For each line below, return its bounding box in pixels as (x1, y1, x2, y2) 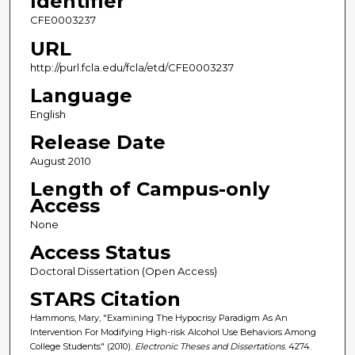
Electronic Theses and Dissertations (134, 340, 284, 352)
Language (29, 83, 132, 107)
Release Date (29, 130, 166, 154)
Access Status (29, 240, 170, 264)
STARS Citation (29, 287, 181, 311)
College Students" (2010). (29, 340, 135, 352)
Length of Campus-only (29, 177, 269, 200)
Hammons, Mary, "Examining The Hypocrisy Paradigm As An (29, 311, 288, 323)
